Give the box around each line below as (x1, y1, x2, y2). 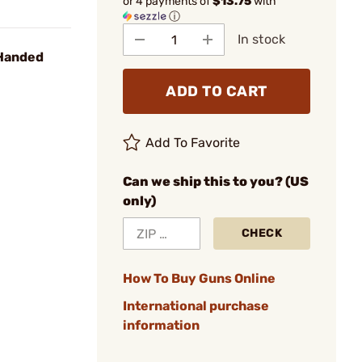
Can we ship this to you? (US (123, 174, 309, 189)
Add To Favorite (145, 135, 241, 150)
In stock (238, 32, 285, 47)
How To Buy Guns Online (123, 271, 276, 286)
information (123, 318, 200, 333)
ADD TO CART (166, 82, 267, 100)
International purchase (123, 298, 269, 314)
